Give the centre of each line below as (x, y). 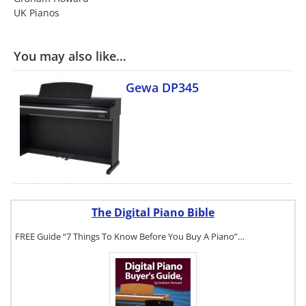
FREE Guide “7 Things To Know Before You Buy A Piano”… (130, 237)
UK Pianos (37, 13)
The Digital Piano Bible (153, 213)
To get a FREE (234, 293)
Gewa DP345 (163, 87)
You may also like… (70, 56)
